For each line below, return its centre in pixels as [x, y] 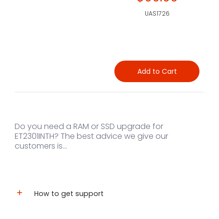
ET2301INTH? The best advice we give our [91, 136]
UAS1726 [157, 13]
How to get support [69, 194]
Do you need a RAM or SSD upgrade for [89, 126]
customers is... [41, 146]
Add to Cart [157, 71]
